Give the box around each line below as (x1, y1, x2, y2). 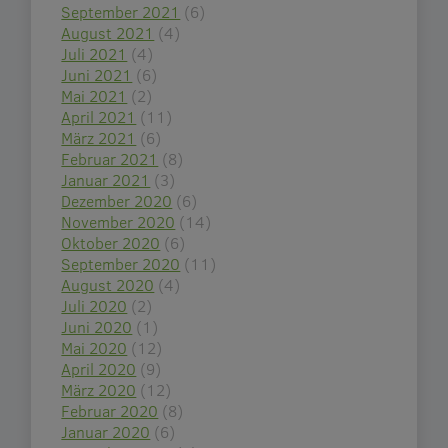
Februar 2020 (61, 399, 159, 421)
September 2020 (61, 252, 181, 274)
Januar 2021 (61, 168, 151, 190)
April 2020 (61, 357, 137, 379)
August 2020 (61, 273, 155, 295)
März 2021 (61, 126, 137, 148)
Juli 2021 (61, 42, 128, 64)
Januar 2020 (61, 420, 151, 442)
